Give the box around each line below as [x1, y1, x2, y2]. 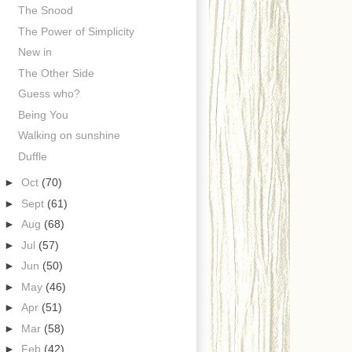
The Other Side [17, 66, 94, 79]
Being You [17, 108, 68, 121]
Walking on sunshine [17, 129, 120, 142]
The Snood [17, 4, 73, 17]
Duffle [17, 149, 47, 163]
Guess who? [17, 87, 80, 101]
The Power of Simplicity [17, 24, 134, 38]
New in [17, 46, 52, 59]
